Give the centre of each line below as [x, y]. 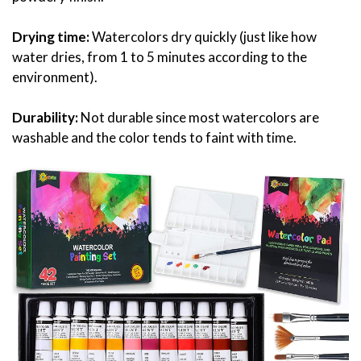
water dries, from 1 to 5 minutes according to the [160, 56]
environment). [55, 77]
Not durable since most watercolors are [200, 117]
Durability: [46, 117]
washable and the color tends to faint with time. [154, 137]
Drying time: [52, 36]
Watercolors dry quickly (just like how [204, 36]
